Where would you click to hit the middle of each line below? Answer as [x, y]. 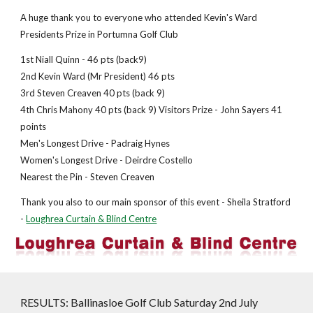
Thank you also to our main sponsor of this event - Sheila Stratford [156, 202]
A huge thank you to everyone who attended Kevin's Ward [139, 17]
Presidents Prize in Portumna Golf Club [100, 34]
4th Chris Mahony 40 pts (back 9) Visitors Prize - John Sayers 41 [152, 110]
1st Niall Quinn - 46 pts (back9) [84, 59]
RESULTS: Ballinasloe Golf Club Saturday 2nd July [139, 302]
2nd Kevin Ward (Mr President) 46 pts [98, 76]
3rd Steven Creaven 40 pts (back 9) [93, 93]
